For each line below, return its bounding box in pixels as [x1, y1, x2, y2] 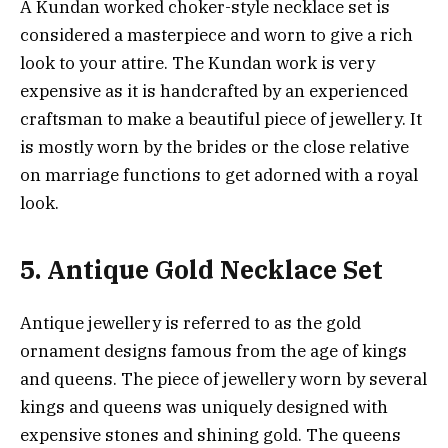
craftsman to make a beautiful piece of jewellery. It [20, 108, 422, 130]
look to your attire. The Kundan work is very [20, 52, 375, 74]
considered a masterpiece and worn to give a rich [20, 24, 413, 46]
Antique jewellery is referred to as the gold [20, 311, 361, 334]
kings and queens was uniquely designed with [20, 395, 388, 418]
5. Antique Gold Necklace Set [20, 253, 383, 287]
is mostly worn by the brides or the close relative [20, 136, 409, 158]
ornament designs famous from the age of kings [20, 339, 407, 362]
